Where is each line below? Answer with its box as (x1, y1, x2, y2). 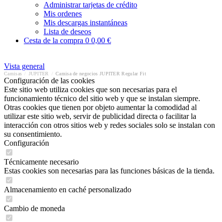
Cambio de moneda (4, 204, 65, 213)
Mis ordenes (44, 9, 82, 18)
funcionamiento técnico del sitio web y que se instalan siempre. (4, 94, 200, 103)
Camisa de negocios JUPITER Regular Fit (55, 71, 146, 76)
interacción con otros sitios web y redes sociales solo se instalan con (4, 121, 215, 129)
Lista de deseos (44, 27, 91, 36)
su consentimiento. (4, 130, 62, 138)
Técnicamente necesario (4, 158, 79, 166)
